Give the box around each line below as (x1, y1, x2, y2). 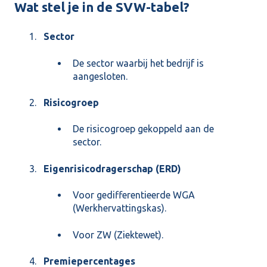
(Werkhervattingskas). (73, 203, 166, 214)
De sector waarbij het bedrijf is (73, 57, 204, 69)
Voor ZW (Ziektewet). (73, 229, 163, 240)
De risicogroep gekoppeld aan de (73, 123, 214, 135)
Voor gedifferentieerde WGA (73, 190, 195, 201)
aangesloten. (73, 70, 128, 82)
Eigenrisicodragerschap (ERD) (44, 163, 181, 174)
